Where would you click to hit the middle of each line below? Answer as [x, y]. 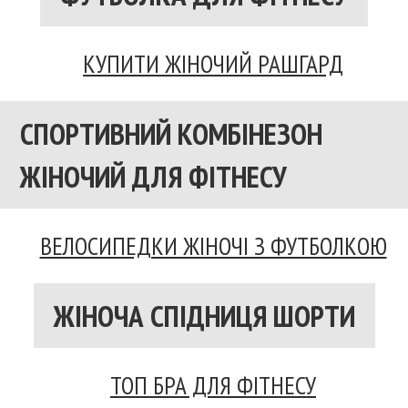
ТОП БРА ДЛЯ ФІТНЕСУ [213, 385]
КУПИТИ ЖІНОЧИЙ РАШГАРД [213, 63]
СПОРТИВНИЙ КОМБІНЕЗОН [171, 133]
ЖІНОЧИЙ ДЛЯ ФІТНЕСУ [153, 176]
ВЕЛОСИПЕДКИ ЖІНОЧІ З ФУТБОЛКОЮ [213, 245]
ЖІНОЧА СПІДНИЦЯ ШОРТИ [204, 315]
